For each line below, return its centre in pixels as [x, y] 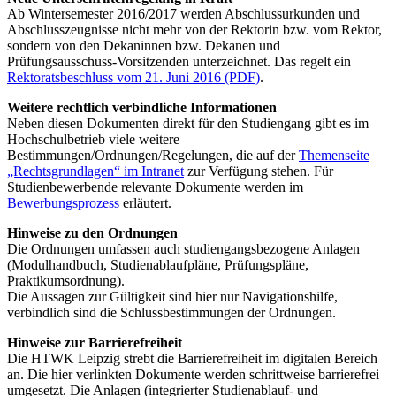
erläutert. [145, 202]
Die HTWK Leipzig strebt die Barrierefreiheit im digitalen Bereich [192, 358]
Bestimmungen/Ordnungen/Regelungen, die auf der [153, 155]
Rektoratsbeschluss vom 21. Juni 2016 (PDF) [133, 77]
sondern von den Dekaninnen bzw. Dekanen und [144, 45]
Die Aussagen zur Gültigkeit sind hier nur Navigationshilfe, [172, 296]
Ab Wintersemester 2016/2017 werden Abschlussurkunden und [183, 13]
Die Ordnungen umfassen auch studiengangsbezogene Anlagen [183, 248]
